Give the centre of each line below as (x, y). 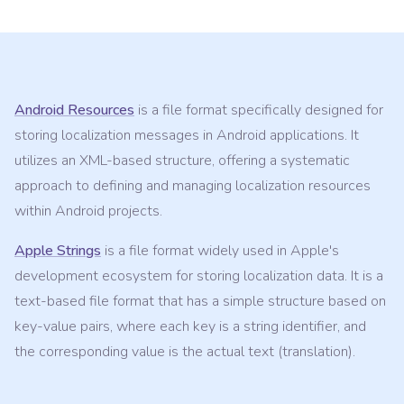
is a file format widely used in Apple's (220, 251)
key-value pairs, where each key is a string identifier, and (190, 327)
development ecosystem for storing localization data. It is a (199, 276)
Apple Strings (58, 251)
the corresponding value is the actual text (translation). (185, 352)
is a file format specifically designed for (259, 110)
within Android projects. (88, 211)
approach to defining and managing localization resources (193, 186)
